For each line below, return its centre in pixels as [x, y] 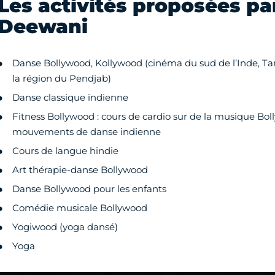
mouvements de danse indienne [86, 132]
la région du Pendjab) [61, 79]
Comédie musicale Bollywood [79, 208]
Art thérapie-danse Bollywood [80, 170]
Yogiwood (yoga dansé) [65, 227]
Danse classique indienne [70, 98]
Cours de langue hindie [65, 151]
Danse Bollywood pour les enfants [89, 189]
